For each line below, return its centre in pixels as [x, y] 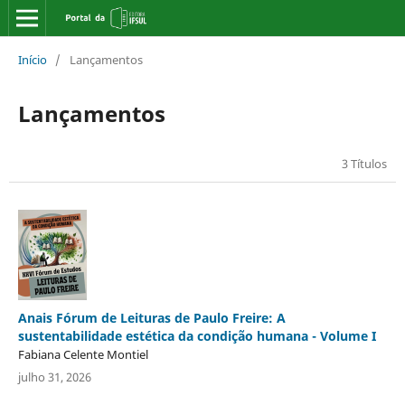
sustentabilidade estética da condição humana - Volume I [197, 335]
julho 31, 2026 [54, 377]
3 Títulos [365, 163]
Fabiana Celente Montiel [83, 354]
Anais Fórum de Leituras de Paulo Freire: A [151, 317]
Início [32, 59]
